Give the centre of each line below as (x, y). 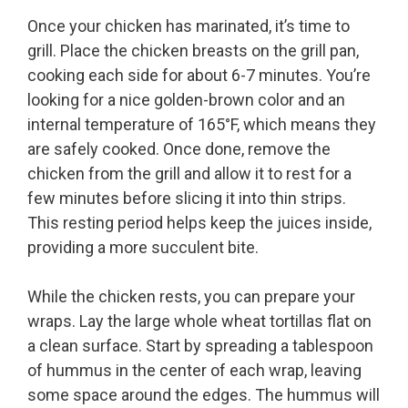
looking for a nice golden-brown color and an (186, 100)
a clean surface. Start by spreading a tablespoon (200, 346)
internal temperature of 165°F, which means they (202, 125)
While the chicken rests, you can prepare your (191, 297)
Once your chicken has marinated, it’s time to (189, 26)
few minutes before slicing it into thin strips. (187, 199)
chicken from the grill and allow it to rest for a (189, 174)
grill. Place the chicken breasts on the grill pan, (193, 51)
